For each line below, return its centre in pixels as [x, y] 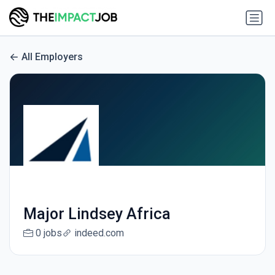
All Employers [52, 57]
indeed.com [99, 233]
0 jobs [48, 233]
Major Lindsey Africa [97, 214]
